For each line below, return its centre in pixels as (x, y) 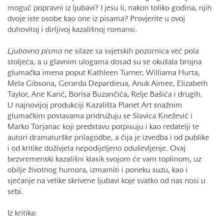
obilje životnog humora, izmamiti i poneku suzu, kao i (97, 171)
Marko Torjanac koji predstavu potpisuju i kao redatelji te (103, 127)
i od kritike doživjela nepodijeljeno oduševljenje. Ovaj (96, 149)
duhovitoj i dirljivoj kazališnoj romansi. (73, 30)
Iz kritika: (22, 214)
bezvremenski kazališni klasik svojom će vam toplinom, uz (104, 160)
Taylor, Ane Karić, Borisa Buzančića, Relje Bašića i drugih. (106, 95)
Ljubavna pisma (35, 52)
